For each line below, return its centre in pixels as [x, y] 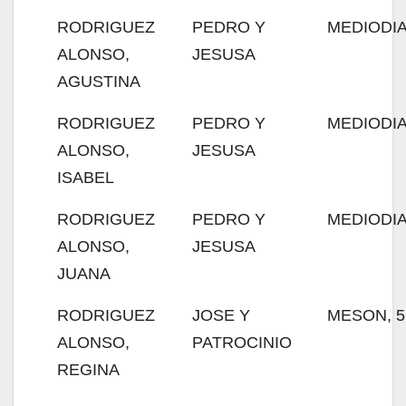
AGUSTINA [99, 82]
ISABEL [86, 178]
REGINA [88, 370]
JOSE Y [221, 315]
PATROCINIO [242, 343]
